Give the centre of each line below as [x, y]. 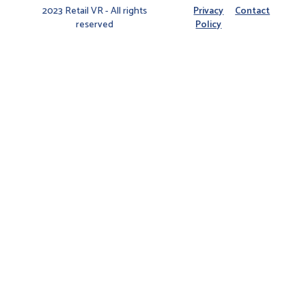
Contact [253, 12]
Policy [209, 25]
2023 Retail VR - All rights [94, 12]
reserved [94, 25]
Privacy [209, 12]
